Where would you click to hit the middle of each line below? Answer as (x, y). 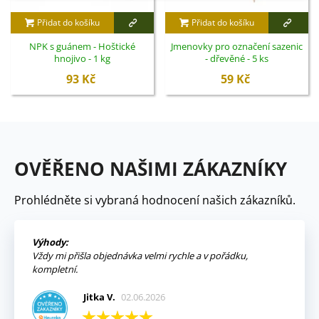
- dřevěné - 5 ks (237, 59)
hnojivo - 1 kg (82, 59)
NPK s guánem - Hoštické (82, 47)
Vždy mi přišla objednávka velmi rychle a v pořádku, (140, 256)
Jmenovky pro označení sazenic (237, 47)
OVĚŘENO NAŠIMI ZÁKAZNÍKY (151, 169)
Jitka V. (99, 297)
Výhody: (50, 242)
